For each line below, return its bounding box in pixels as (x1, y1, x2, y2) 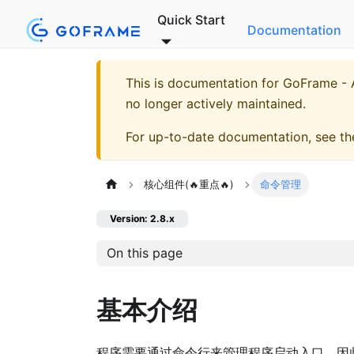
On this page (106, 245, 183, 262)
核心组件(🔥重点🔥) (144, 179, 235, 191)
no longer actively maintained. (126, 96, 306, 111)
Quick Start (157, 12, 226, 28)
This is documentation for (126, 75, 283, 91)
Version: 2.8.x (110, 213, 175, 225)
